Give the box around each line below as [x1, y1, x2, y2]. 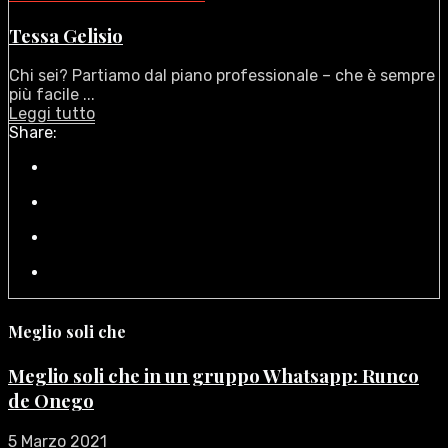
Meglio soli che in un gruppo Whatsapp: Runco [8, 362, 419, 388]
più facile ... [9, 85, 95, 105]
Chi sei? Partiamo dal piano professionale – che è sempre [9, 66, 435, 86]
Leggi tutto [9, 104, 95, 124]
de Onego [8, 387, 94, 413]
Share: [9, 123, 57, 143]
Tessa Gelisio [9, 22, 123, 48]
